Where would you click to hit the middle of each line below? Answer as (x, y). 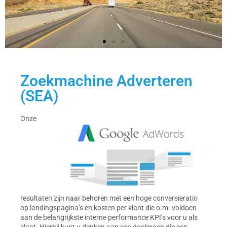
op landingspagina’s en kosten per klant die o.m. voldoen (108, 208)
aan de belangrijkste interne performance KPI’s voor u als (109, 218)
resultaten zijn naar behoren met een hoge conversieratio (109, 198)
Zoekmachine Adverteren (106, 81)
